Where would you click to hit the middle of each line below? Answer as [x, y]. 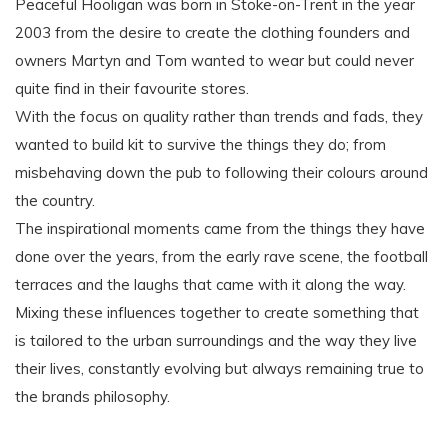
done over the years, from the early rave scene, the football [221, 257]
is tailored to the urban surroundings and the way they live [216, 341]
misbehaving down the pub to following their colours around [221, 173]
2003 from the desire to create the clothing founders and [212, 33]
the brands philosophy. [92, 397]
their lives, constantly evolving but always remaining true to [219, 369]
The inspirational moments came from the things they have [220, 229]
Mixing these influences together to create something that [217, 313]
